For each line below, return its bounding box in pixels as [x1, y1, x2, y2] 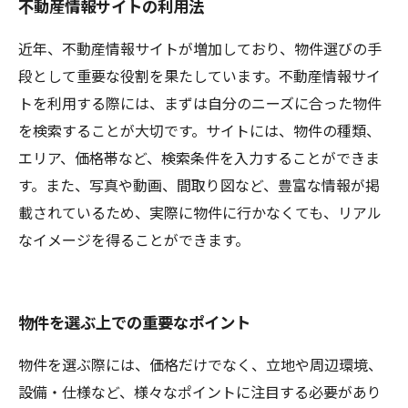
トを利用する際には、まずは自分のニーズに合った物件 [18, 92, 382, 114]
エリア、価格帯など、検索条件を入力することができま [18, 147, 380, 168]
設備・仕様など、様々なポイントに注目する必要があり [18, 381, 382, 403]
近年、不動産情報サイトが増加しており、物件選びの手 [18, 37, 382, 59]
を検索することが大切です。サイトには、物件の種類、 [18, 119, 381, 141]
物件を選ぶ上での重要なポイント [18, 311, 250, 333]
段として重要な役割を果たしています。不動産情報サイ [18, 65, 381, 87]
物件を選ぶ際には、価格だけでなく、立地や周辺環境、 [18, 353, 382, 375]
